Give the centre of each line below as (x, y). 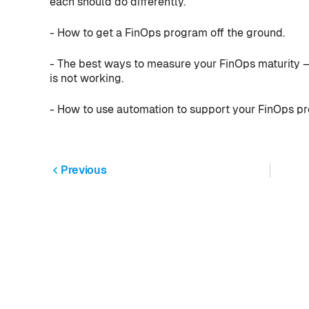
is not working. (87, 78)
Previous (84, 170)
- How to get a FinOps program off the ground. (167, 33)
